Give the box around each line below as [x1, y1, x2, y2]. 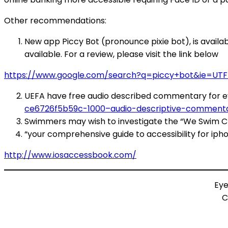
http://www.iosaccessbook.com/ [4, 149, 136, 161]
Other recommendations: [4, 15, 106, 26]
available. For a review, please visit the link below [24, 48, 218, 60]
